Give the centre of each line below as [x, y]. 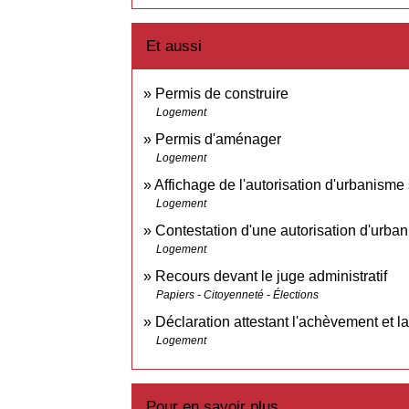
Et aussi [174, 47]
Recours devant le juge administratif [272, 277]
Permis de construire [222, 94]
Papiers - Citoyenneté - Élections [238, 295]
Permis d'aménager [219, 140]
